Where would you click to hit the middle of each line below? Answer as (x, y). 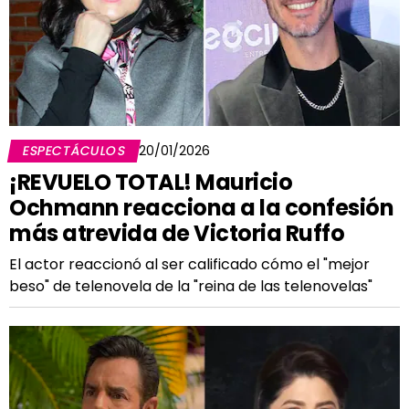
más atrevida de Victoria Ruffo (177, 233)
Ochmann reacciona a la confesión (201, 208)
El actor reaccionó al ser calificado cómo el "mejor (189, 264)
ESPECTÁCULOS (74, 151)
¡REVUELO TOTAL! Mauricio (151, 182)
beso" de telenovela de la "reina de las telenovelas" (191, 286)
